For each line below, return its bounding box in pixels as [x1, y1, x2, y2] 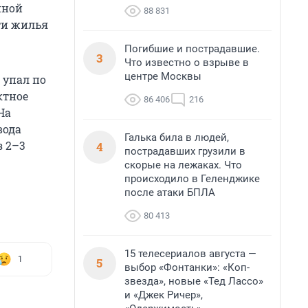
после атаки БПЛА [124, 186, 215, 199]
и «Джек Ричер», [124, 289, 203, 301]
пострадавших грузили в [124, 145, 245, 157]
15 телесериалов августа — [124, 247, 256, 260]
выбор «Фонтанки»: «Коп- [124, 261, 250, 274]
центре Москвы [124, 70, 201, 82]
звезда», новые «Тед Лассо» [124, 275, 263, 287]
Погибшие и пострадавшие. [124, 43, 260, 55]
